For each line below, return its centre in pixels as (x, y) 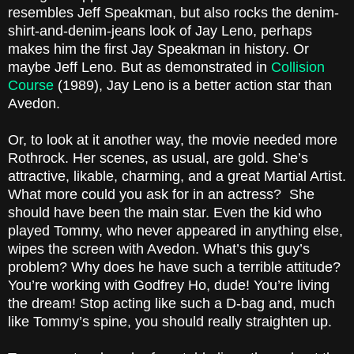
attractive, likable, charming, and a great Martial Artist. (177, 177)
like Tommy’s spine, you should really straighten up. (172, 322)
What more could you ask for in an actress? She (161, 195)
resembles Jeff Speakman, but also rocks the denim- (173, 13)
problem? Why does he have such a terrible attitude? (174, 267)
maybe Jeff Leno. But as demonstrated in (139, 68)
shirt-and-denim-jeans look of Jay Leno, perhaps (160, 31)
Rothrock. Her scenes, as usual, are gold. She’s (158, 158)
